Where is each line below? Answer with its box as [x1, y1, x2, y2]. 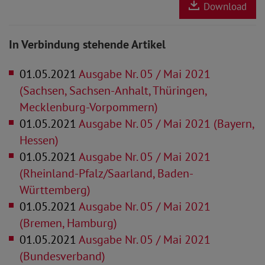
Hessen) [20, 132, 59, 148]
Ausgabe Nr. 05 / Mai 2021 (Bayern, [76, 115, 254, 131]
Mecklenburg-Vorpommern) [20, 99, 158, 115]
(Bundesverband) [20, 248, 105, 264]
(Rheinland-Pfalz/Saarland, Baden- [20, 165, 193, 181]
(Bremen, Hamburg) [20, 215, 117, 231]
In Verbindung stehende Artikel [9, 36, 166, 52]
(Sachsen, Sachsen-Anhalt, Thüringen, [20, 82, 206, 98]
